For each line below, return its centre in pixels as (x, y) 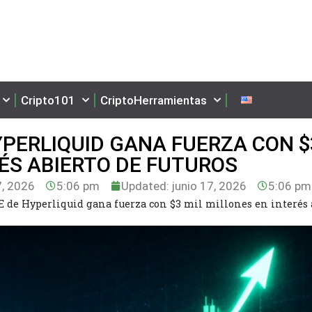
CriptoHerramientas (154, 100)
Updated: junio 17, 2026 (184, 186)
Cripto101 (48, 100)
